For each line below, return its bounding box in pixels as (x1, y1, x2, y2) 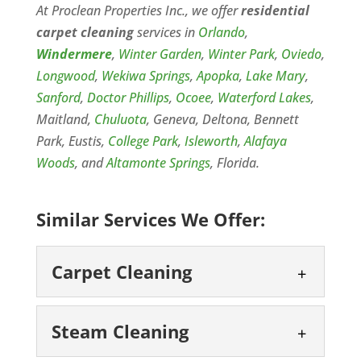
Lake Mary (245, 67, 305, 85)
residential (240, 2, 309, 19)
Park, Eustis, (35, 132, 108, 150)
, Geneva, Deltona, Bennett (146, 110, 299, 128)
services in (133, 23, 198, 41)
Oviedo (280, 45, 322, 63)
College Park (107, 132, 178, 150)
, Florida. (210, 154, 259, 172)
